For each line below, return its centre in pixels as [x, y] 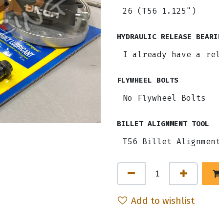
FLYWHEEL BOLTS [148, 80]
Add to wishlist [163, 200]
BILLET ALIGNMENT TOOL [163, 124]
